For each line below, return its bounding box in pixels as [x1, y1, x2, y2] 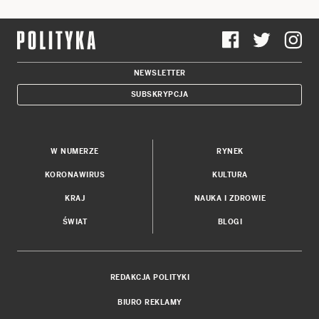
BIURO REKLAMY [117, 297, 182, 307]
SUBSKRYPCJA [130, 89, 189, 99]
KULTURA [212, 169, 248, 179]
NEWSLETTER [133, 68, 186, 78]
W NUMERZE [51, 146, 99, 156]
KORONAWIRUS [44, 169, 105, 179]
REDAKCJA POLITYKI [110, 272, 190, 282]
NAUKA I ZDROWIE [194, 193, 266, 203]
